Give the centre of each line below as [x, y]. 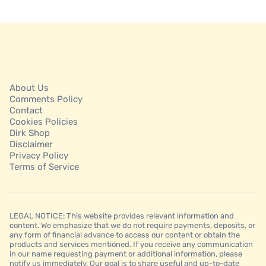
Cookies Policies [44, 122]
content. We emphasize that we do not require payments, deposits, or [132, 226]
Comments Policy [46, 99]
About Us [29, 88]
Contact [26, 111]
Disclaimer [31, 145]
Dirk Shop [30, 133]
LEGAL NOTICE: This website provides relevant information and [122, 216]
